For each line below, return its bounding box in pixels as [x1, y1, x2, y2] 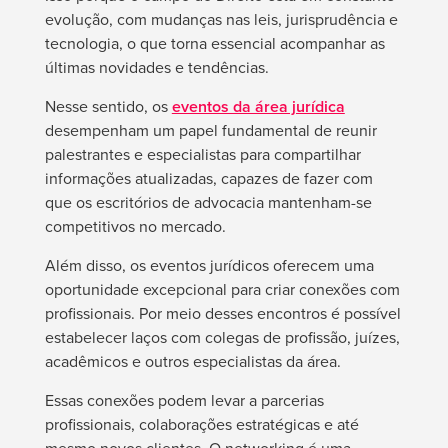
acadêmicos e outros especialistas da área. [44, 350, 341, 374]
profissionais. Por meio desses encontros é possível [44, 302, 401, 326]
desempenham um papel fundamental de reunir [44, 119, 377, 143]
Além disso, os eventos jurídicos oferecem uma [44, 254, 374, 278]
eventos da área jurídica [171, 95, 345, 119]
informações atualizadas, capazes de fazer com [44, 167, 373, 191]
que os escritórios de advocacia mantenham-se [44, 191, 372, 215]
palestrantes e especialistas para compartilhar [44, 143, 361, 167]
